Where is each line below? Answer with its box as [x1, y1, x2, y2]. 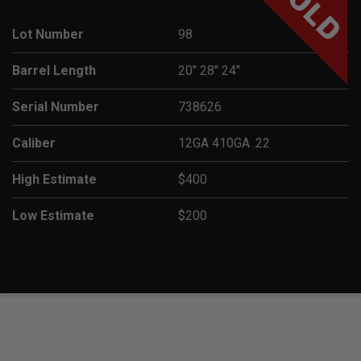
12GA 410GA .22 [178, 135, 270, 151]
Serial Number [12, 98, 99, 114]
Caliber [12, 135, 56, 151]
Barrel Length [12, 62, 96, 78]
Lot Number [12, 26, 84, 42]
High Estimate [12, 171, 97, 187]
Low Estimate [12, 207, 94, 223]
